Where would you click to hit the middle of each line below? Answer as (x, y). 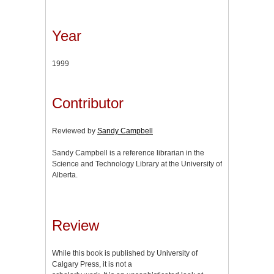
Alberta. (65, 175)
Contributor (88, 103)
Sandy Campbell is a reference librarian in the (128, 153)
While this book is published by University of (125, 253)
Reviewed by (75, 131)
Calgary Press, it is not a (92, 264)
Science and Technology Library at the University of (137, 164)
